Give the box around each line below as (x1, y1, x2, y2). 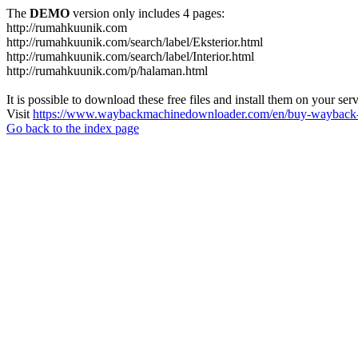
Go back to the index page (6, 121, 139, 135)
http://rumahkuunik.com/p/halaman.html (6, 64, 208, 78)
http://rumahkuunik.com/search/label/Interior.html (6, 50, 254, 63)
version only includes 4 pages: (70, 6, 225, 20)
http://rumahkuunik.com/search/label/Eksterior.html (6, 35, 263, 49)
